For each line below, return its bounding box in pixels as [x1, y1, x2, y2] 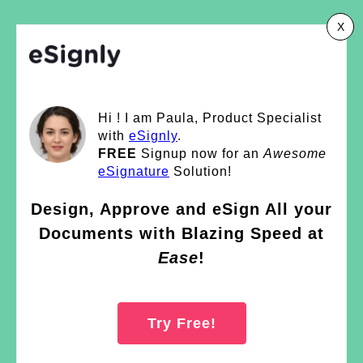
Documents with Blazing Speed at [39, 224, 324, 242]
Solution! [169, 164, 232, 178]
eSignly [129, 128, 177, 143]
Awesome [263, 146, 327, 160]
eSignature [98, 164, 169, 178]
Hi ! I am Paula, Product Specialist [98, 110, 322, 125]
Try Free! [142, 314, 221, 331]
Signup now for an [137, 146, 263, 160]
